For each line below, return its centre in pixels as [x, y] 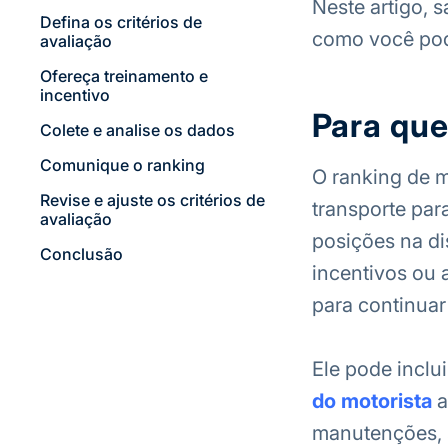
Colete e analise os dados [137, 130]
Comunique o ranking [122, 165]
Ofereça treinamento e [123, 76]
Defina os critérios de [120, 22]
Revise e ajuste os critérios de [152, 200]
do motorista [371, 401]
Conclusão [81, 254]
